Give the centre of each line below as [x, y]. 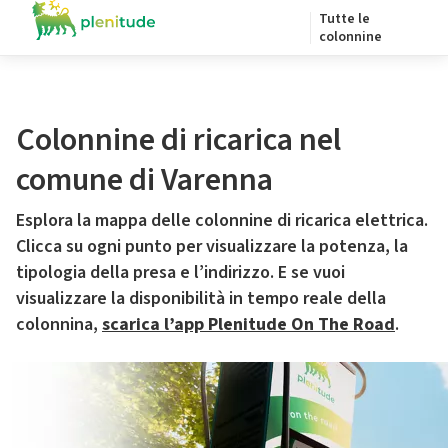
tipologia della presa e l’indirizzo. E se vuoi [180, 272]
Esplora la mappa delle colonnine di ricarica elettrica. [222, 220]
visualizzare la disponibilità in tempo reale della [201, 298]
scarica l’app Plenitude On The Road [248, 324]
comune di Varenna [144, 180]
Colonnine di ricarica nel [178, 140]
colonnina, [59, 324]
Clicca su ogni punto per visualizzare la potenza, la [212, 246]
